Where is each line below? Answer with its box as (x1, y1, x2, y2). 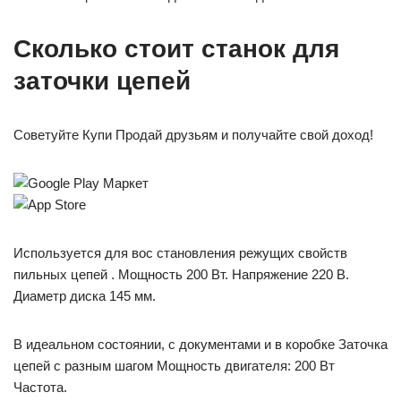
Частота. (13, 380, 67, 395)
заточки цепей (13, 67, 191, 95)
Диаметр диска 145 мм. (13, 288, 156, 303)
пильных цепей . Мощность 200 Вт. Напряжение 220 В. (13, 267, 349, 282)
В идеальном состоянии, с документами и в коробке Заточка (13, 337, 388, 352)
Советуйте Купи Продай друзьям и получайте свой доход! (13, 127, 373, 142)
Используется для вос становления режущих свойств (13, 245, 347, 260)
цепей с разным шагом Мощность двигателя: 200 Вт (13, 358, 335, 373)
